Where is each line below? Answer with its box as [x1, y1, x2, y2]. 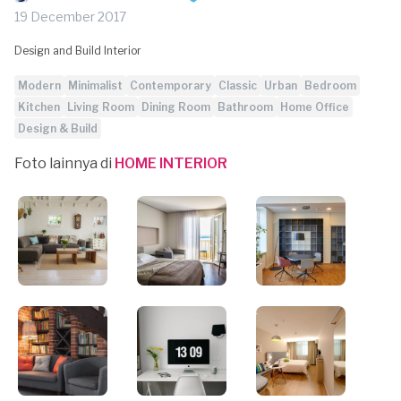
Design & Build [18, 122, 98, 135]
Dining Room [141, 100, 210, 114]
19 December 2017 [14, 9, 126, 24]
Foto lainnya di [14, 155, 115, 172]
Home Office [280, 100, 349, 114]
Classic [218, 79, 257, 92]
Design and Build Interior [14, 44, 141, 57]
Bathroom [218, 100, 273, 114]
